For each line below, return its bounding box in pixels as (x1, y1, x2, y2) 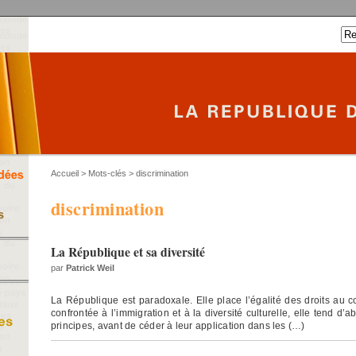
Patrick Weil (66, 262, 114, 273)
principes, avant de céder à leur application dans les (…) (51, 319, 305, 331)
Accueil (51, 168, 79, 178)
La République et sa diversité (51, 242, 205, 261)
